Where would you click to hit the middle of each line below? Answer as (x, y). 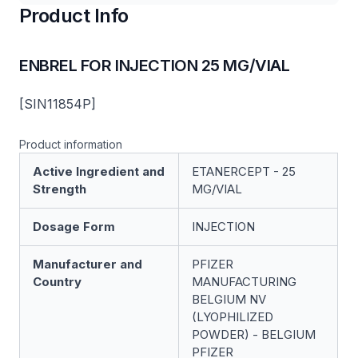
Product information (71, 144)
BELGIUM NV (229, 299)
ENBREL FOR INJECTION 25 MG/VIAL (155, 66)
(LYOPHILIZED (233, 317)
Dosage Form (74, 227)
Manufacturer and (88, 264)
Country (57, 282)
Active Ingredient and (99, 171)
